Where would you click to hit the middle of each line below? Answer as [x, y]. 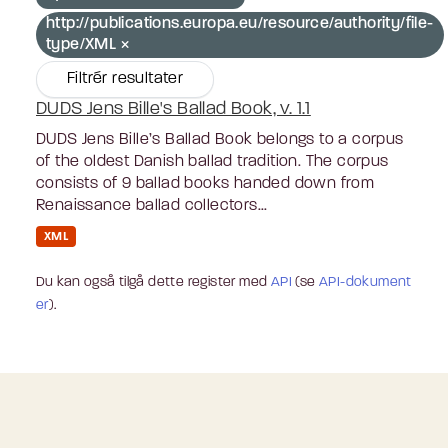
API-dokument [365, 282]
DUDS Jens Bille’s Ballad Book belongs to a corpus [220, 139]
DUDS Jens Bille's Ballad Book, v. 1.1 [173, 109]
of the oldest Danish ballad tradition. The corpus [212, 161]
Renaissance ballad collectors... [152, 205]
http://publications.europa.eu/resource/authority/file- [240, 23]
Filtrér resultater [125, 78]
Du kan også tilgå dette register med [153, 282]
